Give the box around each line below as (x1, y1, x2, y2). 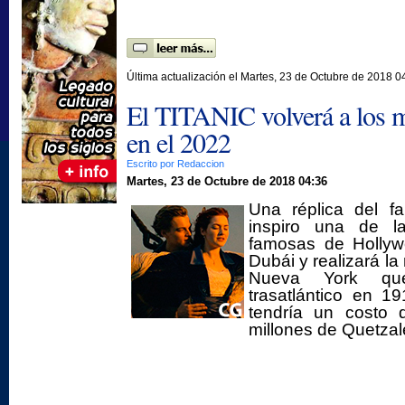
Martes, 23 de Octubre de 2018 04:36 (127, 174, 327, 188)
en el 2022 (127, 124, 231, 160)
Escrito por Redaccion (127, 158, 227, 169)
